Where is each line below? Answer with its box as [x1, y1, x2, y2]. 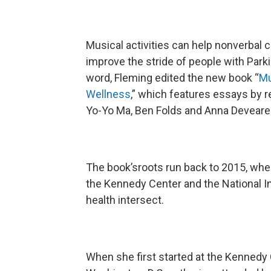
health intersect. [86, 193, 164, 206]
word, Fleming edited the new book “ [86, 71, 259, 84]
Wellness [86, 87, 131, 100]
